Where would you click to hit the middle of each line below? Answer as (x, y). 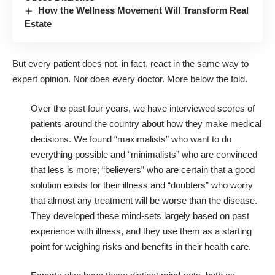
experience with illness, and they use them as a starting (141, 231)
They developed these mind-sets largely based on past (140, 215)
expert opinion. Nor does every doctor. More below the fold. (130, 79)
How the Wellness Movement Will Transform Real (144, 10)
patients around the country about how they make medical (146, 123)
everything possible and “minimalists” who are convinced (144, 154)
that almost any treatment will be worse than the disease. (144, 200)
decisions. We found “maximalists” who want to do (131, 139)
